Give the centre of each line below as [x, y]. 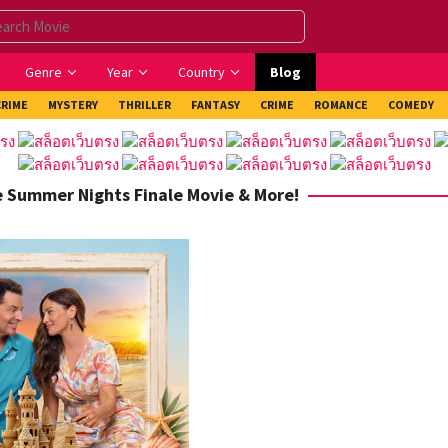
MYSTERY [73, 104]
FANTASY [215, 104]
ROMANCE [341, 104]
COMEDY [411, 104]
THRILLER [144, 104]
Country [201, 72]
